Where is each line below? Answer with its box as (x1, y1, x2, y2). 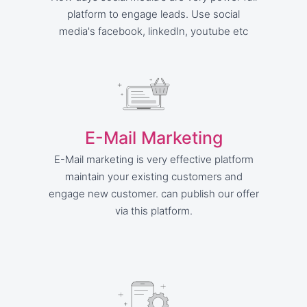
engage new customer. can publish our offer (48, 187, 259, 200)
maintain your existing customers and (64, 170, 243, 183)
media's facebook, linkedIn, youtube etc (59, 25, 248, 38)
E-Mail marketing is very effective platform (53, 153, 254, 166)
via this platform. (114, 204, 193, 217)
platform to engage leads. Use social (67, 8, 240, 21)
